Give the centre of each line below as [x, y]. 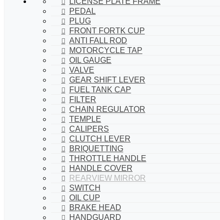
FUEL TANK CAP [100, 89]
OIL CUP [84, 197]
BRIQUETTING [96, 148]
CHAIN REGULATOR [107, 109]
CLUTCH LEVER [100, 138]
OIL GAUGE [90, 60]
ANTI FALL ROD [98, 40]
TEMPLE [85, 119]
